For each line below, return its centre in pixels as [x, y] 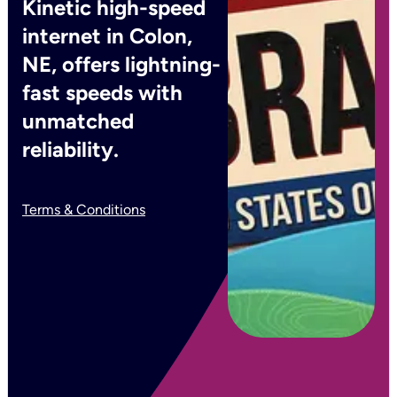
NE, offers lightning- [121, 64]
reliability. [70, 149]
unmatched [78, 121]
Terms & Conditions [84, 210]
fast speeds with [102, 93]
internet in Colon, [107, 36]
